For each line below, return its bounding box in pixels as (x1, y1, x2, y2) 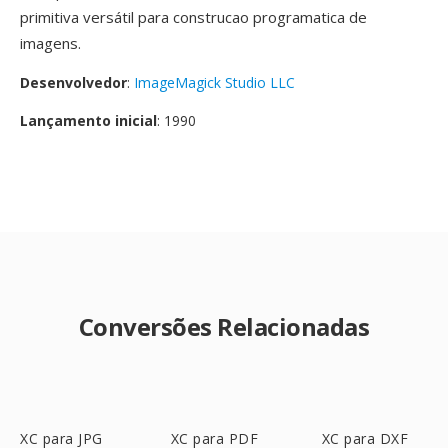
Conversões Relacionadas (78, 310, 370, 343)
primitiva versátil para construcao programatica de (20, 7, 367, 27)
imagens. (20, 33, 81, 53)
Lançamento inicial (20, 111, 157, 130)
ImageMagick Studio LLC (134, 73, 295, 92)
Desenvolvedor (20, 73, 127, 92)
